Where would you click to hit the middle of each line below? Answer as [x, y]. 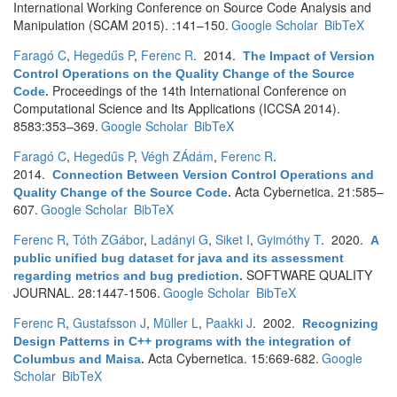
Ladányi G [179, 239]
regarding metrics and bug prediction [126, 276]
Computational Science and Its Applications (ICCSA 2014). [177, 108]
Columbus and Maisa [77, 359]
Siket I [233, 239]
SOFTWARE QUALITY [309, 275]
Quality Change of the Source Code [121, 192]
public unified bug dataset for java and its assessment [179, 258]
